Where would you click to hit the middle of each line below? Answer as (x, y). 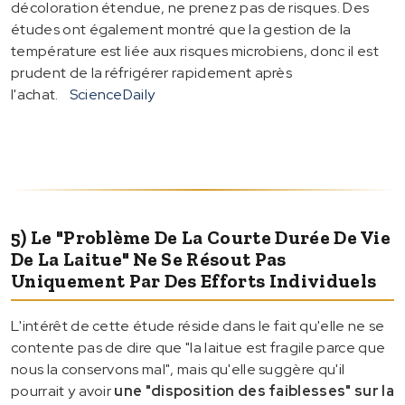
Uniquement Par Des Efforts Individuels (194, 280)
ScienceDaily (112, 94)
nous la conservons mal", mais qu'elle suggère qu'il (178, 369)
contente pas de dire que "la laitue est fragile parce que (198, 347)
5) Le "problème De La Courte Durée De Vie (201, 237)
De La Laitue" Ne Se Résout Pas (149, 259)
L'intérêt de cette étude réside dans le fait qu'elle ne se (198, 325)
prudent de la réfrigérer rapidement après (152, 72)
